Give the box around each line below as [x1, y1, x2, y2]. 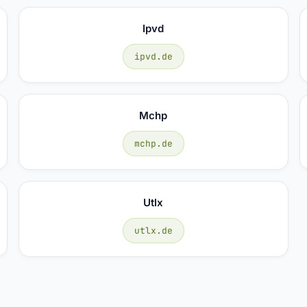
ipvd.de [134, 50, 173, 62]
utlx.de [134, 224, 173, 236]
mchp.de [134, 137, 173, 149]
